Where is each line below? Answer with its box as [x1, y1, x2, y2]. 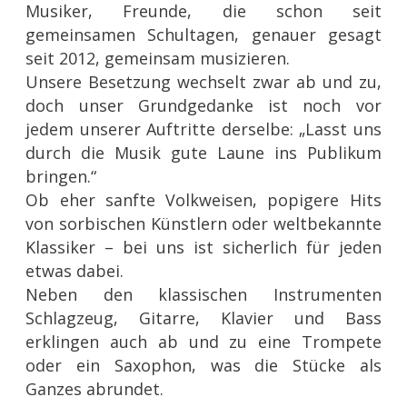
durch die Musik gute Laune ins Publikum [25, 142, 382, 164]
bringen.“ [25, 165, 97, 188]
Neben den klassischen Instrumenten [25, 283, 382, 306]
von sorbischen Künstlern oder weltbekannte [25, 213, 382, 235]
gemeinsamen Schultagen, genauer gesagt [25, 24, 382, 46]
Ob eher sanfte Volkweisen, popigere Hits [25, 189, 382, 212]
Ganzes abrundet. [25, 378, 164, 401]
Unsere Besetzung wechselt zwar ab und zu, [25, 71, 382, 94]
